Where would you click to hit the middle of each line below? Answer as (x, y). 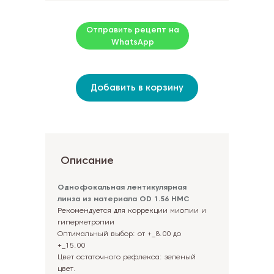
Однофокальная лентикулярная (122, 187)
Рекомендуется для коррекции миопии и (132, 210)
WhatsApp (132, 42)
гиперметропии (86, 222)
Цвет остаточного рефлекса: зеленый (127, 257)
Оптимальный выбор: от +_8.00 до (119, 233)
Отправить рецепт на (132, 29)
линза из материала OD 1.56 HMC (124, 198)
